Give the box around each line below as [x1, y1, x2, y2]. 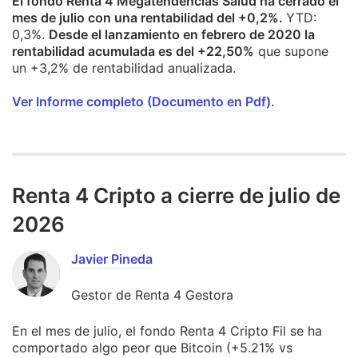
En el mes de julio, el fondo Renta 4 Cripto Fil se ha [12, 323, 322, 340]
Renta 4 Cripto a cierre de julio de [12, 183, 340, 209]
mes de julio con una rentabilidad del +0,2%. [12, 10, 286, 26]
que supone [254, 43, 328, 60]
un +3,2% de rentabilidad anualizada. [12, 60, 236, 77]
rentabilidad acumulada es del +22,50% [12, 43, 254, 60]
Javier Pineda [71, 251, 153, 268]
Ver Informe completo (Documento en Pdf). [12, 93, 275, 110]
